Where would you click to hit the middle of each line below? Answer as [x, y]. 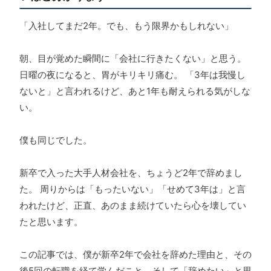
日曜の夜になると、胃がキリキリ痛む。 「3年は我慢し [132, 75]
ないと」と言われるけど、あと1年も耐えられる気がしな [135, 91]
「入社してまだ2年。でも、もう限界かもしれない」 [126, 26]
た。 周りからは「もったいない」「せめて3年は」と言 [132, 189]
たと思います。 [51, 222]
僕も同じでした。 [56, 140]
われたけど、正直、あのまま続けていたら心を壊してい [133, 206]
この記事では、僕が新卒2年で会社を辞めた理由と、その [135, 255]
